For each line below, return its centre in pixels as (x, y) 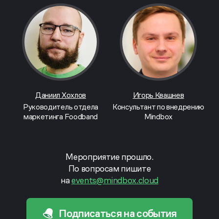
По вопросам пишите (109, 168)
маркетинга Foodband (61, 117)
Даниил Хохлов (61, 95)
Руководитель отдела (61, 107)
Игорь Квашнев (158, 95)
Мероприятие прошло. (109, 157)
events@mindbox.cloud (115, 180)
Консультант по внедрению (158, 107)
